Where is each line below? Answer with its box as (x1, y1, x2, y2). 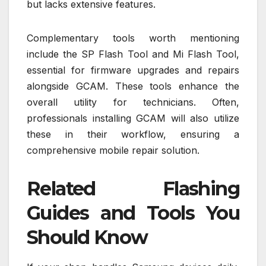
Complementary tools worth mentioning (27, 31, 239, 44)
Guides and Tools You (27, 201, 239, 224)
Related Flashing (27, 176, 239, 200)
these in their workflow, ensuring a (27, 128, 239, 140)
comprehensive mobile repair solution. (27, 144, 199, 156)
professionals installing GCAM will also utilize (27, 112, 239, 124)
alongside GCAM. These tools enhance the (27, 80, 239, 92)
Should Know (27, 225, 148, 249)
